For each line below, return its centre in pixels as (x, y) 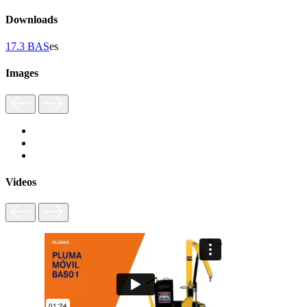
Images (22, 73)
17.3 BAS (27, 46)
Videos (21, 182)
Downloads (32, 19)
